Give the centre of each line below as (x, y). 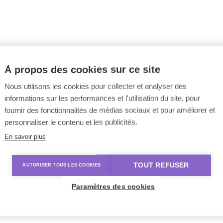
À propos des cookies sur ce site (82, 69)
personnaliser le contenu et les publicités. (71, 122)
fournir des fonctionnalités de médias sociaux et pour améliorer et (110, 110)
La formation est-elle (60, 207)
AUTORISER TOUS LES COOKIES (62, 165)
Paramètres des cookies (113, 187)
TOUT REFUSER (161, 165)
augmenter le (163, 215)
